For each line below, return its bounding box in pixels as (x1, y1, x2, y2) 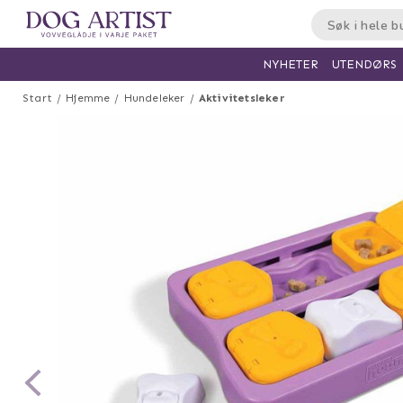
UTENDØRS (331, 57, 397, 71)
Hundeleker (123, 92, 185, 104)
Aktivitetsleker (198, 92, 285, 104)
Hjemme (66, 92, 111, 104)
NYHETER (262, 58, 318, 71)
